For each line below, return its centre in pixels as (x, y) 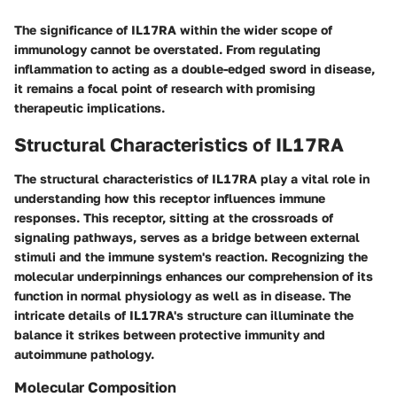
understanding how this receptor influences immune (170, 198)
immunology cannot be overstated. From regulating (167, 50)
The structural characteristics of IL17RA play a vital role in (192, 178)
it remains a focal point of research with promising (165, 89)
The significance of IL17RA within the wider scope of (173, 30)
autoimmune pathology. (84, 354)
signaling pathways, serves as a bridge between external (187, 237)
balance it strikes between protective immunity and (170, 334)
